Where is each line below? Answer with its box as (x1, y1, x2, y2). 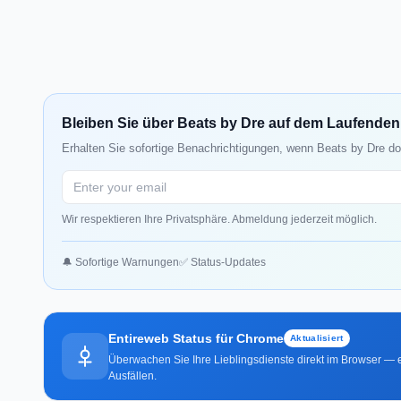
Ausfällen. (108, 369, 157, 382)
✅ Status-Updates (179, 255, 266, 269)
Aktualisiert (290, 332, 344, 343)
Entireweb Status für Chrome (108, 330, 284, 346)
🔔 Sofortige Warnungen (62, 255, 179, 269)
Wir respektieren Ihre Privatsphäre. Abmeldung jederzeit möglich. (62, 212, 377, 226)
